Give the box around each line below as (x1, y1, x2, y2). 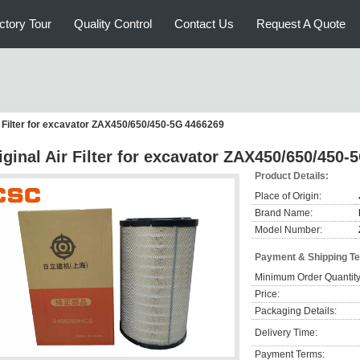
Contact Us (174, 17, 234, 31)
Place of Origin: (255, 190, 321, 202)
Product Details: (255, 170, 329, 182)
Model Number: (255, 224, 322, 235)
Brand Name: (255, 207, 313, 219)
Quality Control (74, 17, 152, 31)
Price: (255, 288, 280, 300)
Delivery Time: (255, 327, 317, 338)
